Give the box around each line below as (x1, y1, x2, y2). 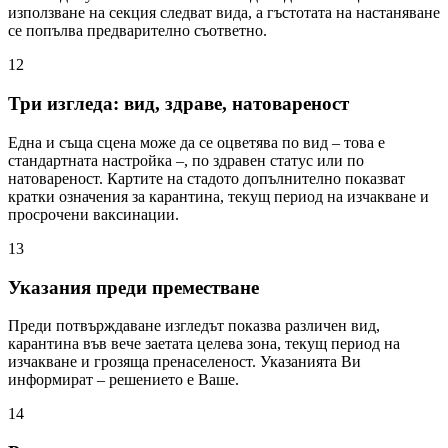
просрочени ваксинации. (8, 205, 179, 223)
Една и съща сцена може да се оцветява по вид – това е (8, 133, 385, 151)
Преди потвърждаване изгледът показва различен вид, (8, 317, 380, 335)
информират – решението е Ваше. (8, 371, 239, 389)
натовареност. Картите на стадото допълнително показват (8, 169, 405, 187)
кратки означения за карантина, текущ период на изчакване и (8, 187, 429, 205)
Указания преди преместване (8, 276, 259, 298)
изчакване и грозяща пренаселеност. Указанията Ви (8, 353, 361, 371)
